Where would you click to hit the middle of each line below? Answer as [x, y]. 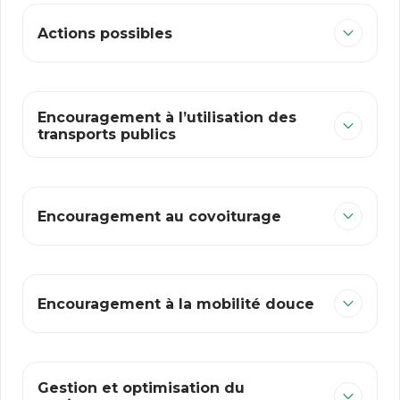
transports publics [107, 134]
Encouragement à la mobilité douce [176, 304]
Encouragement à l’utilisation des [167, 117]
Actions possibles [105, 33]
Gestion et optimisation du [141, 388]
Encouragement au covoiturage [159, 216]
